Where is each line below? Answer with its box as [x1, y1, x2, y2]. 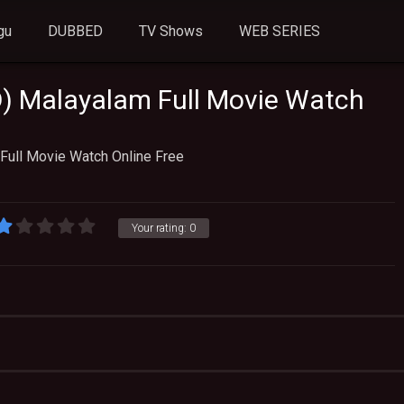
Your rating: [132, 222, 189, 234]
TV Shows [139, 23, 204, 40]
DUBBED [48, 23, 104, 40]
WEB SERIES [239, 23, 321, 40]
